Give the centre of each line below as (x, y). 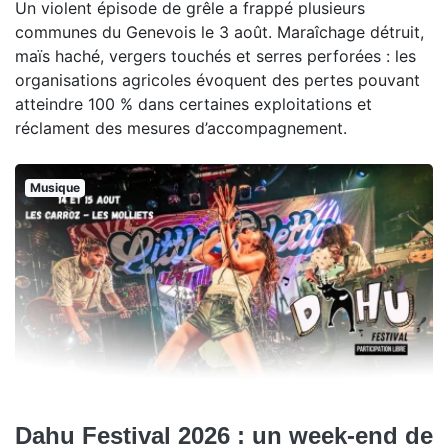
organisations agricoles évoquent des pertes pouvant (217, 80)
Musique (54, 187)
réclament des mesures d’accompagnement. (181, 128)
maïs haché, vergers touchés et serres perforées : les (215, 56)
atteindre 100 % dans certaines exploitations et (193, 104)
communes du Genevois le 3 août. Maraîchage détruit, (219, 32)
